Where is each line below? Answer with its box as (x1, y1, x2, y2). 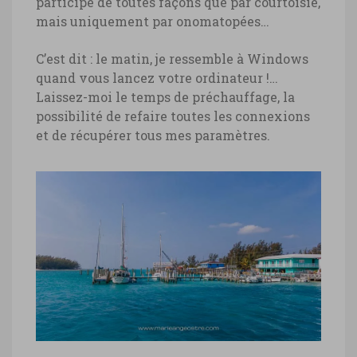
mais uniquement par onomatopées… (36, 12, 269, 29)
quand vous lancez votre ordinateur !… (36, 69, 278, 86)
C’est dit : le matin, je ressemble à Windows (36, 49, 308, 67)
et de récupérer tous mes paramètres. (36, 126, 270, 143)
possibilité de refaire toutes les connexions (36, 107, 310, 124)
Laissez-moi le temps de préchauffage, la (36, 88, 295, 105)
